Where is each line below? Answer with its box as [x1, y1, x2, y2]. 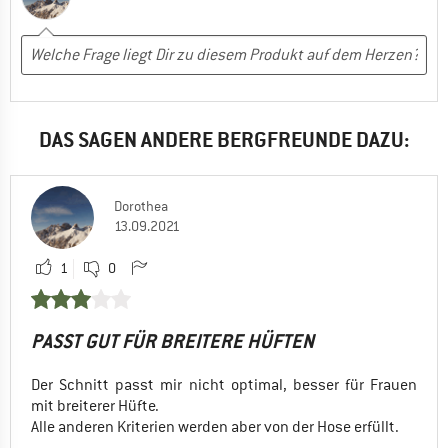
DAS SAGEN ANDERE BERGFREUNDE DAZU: [38, 125, 410, 153]
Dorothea [114, 196, 168, 215]
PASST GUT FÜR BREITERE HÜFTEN [31, 328, 314, 354]
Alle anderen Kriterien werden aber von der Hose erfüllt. [31, 416, 399, 437]
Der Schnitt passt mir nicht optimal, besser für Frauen [31, 374, 417, 395]
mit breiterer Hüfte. [31, 395, 159, 416]
